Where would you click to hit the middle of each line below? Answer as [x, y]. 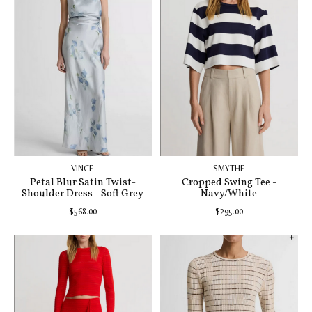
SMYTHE [229, 168]
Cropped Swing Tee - [229, 182]
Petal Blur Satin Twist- [83, 182]
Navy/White [229, 193]
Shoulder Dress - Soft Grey [83, 193]
